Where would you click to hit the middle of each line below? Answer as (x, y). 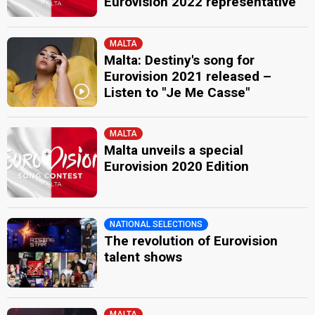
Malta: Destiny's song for (180, 60)
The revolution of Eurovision (191, 240)
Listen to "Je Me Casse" (177, 92)
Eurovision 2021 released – (188, 76)
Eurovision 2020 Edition (177, 167)
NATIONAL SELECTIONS (156, 224)
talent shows (143, 257)
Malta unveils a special (174, 150)
